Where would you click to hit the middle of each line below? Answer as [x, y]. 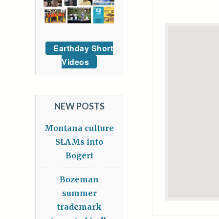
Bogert [79, 155]
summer [79, 193]
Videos [75, 62]
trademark [79, 207]
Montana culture [79, 128]
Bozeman [79, 179]
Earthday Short [83, 48]
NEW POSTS [79, 106]
